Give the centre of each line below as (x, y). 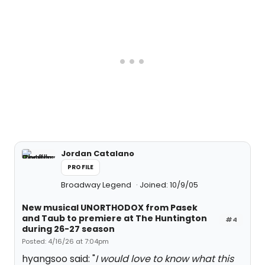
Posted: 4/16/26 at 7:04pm (65, 241)
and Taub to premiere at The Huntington (114, 218)
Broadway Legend (97, 185)
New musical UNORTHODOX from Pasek (110, 208)
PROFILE (81, 167)
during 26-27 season (68, 229)
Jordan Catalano (98, 153)
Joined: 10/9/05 (169, 185)
